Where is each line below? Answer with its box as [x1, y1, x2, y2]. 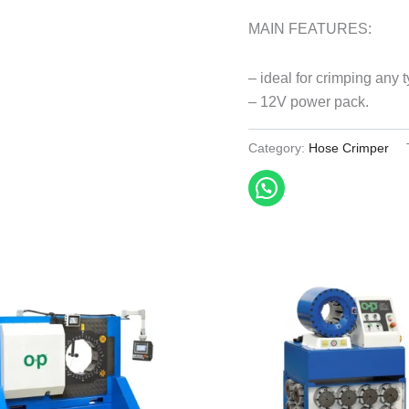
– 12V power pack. [248, 93, 369, 110]
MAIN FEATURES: [248, 20, 372, 37]
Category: [248, 140, 309, 155]
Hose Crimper [309, 140, 389, 155]
